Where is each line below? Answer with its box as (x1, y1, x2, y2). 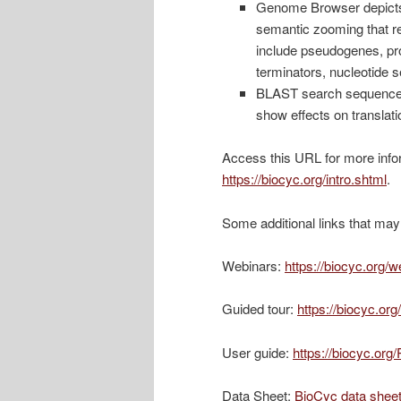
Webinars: (222, 256, 285, 276)
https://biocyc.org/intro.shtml (222, 169, 387, 189)
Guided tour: (222, 299, 297, 319)
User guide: (222, 342, 293, 362)
